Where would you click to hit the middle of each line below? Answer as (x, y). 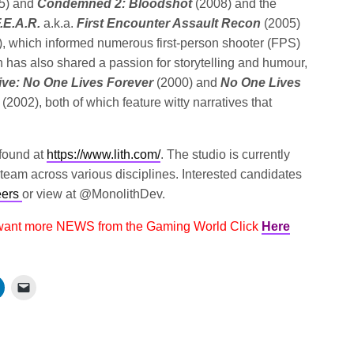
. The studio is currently (226, 154)
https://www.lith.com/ (104, 154)
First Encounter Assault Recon (169, 23)
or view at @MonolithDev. (94, 194)
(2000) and (189, 83)
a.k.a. (59, 23)
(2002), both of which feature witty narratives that (137, 102)
